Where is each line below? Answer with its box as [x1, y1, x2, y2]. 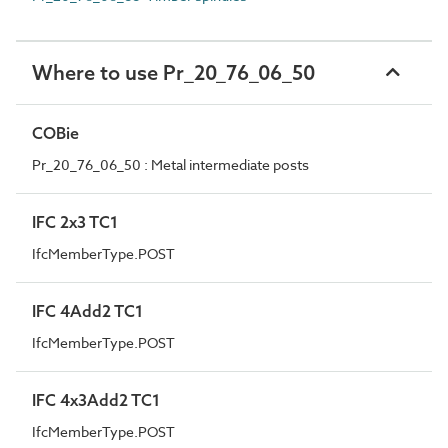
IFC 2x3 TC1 [32, 211, 118, 232]
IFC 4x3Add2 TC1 [32, 389, 160, 410]
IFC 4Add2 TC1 [32, 300, 143, 321]
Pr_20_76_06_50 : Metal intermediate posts [32, 154, 309, 174]
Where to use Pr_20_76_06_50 [32, 59, 315, 85]
